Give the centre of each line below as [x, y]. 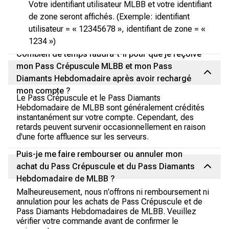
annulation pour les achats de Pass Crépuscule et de [109, 202]
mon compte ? [43, 91]
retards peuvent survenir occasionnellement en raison [111, 127]
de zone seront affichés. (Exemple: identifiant [109, 17]
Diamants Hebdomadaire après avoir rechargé [104, 78]
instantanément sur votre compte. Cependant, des [105, 117]
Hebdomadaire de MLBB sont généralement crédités [110, 108]
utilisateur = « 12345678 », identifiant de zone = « [117, 29]
